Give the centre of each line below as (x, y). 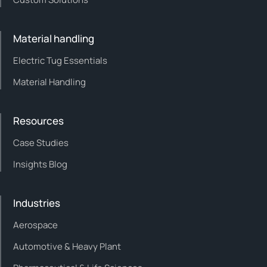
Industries (37, 203)
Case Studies (41, 142)
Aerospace (35, 225)
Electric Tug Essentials (60, 60)
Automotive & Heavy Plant (67, 246)
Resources (38, 120)
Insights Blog (40, 164)
